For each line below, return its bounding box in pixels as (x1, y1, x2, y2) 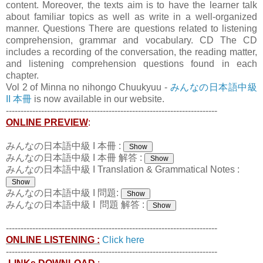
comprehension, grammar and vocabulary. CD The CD (6, 35, 257, 45)
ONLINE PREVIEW (6, 117, 88, 127)
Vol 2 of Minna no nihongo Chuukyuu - (6, 82, 170, 92)
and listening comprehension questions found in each (6, 58, 257, 69)
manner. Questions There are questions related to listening (6, 23, 257, 33)
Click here (102, 234, 144, 245)
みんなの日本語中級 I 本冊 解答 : (6, 152, 144, 163)
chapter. (6, 70, 39, 80)
